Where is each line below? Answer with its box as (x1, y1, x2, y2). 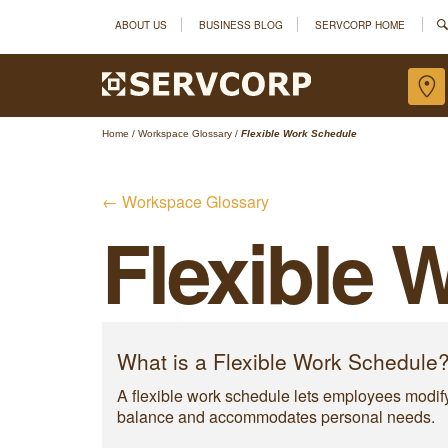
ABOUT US (115, 16, 167, 32)
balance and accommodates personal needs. (117, 405, 435, 428)
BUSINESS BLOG (199, 16, 283, 32)
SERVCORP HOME (315, 16, 405, 32)
